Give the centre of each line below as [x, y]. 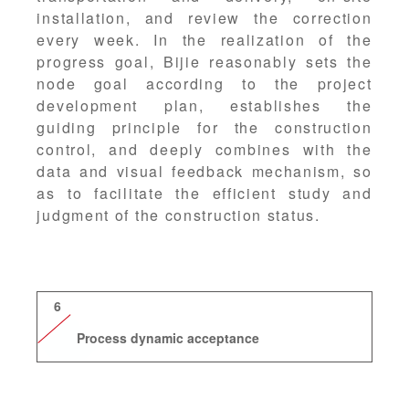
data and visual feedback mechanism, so [204, 172]
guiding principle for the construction [204, 128]
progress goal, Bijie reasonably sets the [204, 62]
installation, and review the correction [204, 18]
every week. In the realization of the [204, 40]
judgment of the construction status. [178, 215]
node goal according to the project [204, 84]
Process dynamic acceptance [168, 338]
